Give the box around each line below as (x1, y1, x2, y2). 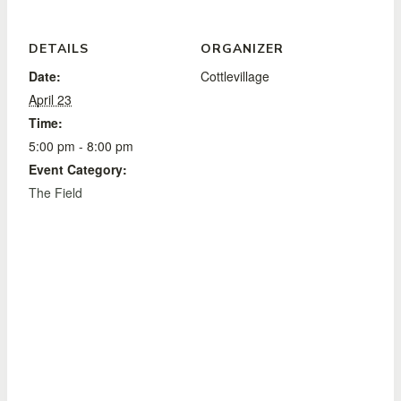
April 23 (29, 90, 72, 108)
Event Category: (29, 159, 127, 178)
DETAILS (29, 39, 89, 57)
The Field (29, 183, 82, 201)
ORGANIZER (200, 39, 284, 57)
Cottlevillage (200, 66, 269, 85)
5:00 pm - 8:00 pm (29, 136, 133, 155)
